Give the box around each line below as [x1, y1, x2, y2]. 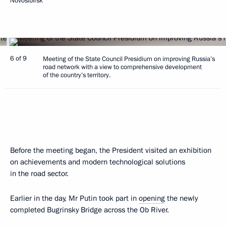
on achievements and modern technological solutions [10, 157, 185, 167]
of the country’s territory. [43, 71, 110, 80]
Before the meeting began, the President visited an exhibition [10, 145, 211, 155]
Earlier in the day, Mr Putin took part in [10, 193, 139, 203]
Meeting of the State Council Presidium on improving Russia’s [43, 54, 215, 64]
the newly [165, 193, 198, 203]
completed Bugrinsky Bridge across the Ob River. [10, 205, 169, 215]
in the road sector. [10, 168, 69, 179]
